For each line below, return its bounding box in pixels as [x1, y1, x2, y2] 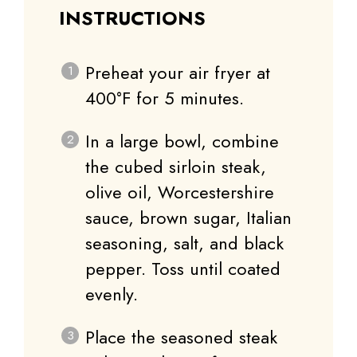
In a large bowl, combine [85, 127, 279, 154]
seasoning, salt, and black [85, 229, 284, 256]
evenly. [85, 280, 138, 307]
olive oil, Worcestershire [85, 178, 274, 205]
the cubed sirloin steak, [85, 153, 266, 179]
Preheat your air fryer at [85, 59, 270, 85]
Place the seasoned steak [85, 324, 277, 350]
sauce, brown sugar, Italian [85, 204, 292, 230]
